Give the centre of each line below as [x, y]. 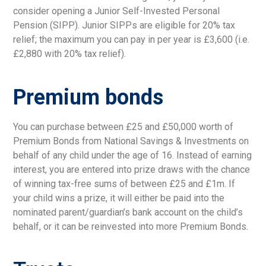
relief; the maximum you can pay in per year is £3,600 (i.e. [132, 39]
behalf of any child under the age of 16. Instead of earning [133, 155]
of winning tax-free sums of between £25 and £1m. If [124, 183]
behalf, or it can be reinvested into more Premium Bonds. [131, 226]
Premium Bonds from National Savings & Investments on [131, 141]
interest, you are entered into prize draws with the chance [132, 169]
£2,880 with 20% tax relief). [70, 53]
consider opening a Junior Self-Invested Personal [117, 11]
